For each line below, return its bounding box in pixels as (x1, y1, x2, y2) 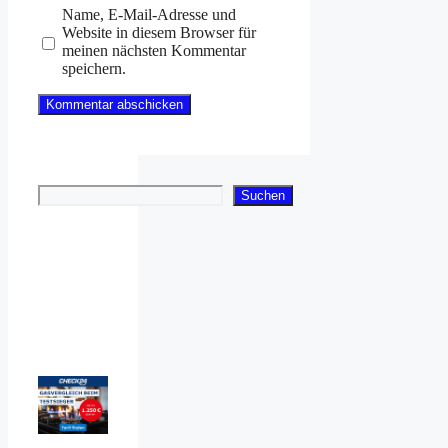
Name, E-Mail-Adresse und (61, 5, 236, 23)
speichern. (61, 59, 126, 77)
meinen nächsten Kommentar (61, 41, 246, 59)
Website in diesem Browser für (61, 23, 256, 41)
